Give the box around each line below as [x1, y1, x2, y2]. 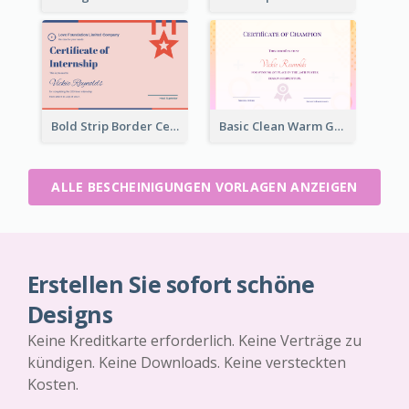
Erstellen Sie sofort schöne [27, 269, 315, 300]
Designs [27, 299, 113, 330]
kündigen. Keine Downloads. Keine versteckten [27, 352, 346, 373]
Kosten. [27, 374, 79, 395]
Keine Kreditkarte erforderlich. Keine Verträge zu [27, 330, 362, 351]
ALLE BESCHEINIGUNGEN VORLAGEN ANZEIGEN [51, 178, 358, 196]
